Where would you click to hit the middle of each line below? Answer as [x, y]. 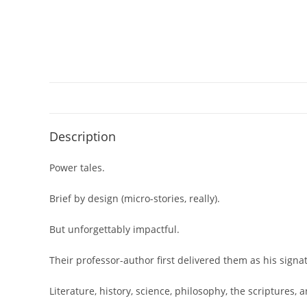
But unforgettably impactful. [114, 229]
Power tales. [77, 168]
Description [83, 136]
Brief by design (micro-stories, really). [135, 198]
